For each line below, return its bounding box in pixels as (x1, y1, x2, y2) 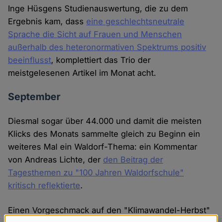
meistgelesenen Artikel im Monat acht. (8, 68, 157, 78)
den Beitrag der (103, 155, 164, 165)
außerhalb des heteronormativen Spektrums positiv (8, 42, 207, 53)
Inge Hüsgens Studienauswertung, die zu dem (8, 3, 188, 14)
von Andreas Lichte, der (8, 155, 104, 165)
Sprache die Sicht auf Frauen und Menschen (8, 29, 182, 40)
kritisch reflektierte (8, 180, 81, 191)
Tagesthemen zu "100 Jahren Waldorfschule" (8, 167, 184, 178)
